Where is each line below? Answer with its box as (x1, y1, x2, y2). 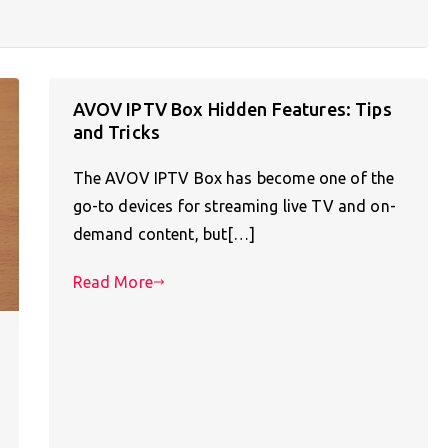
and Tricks (72, 121, 161, 142)
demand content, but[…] (72, 224, 255, 243)
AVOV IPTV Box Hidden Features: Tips (72, 98, 392, 119)
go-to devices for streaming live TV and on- (72, 196, 396, 215)
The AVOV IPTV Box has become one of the (72, 168, 395, 187)
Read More (72, 272, 153, 291)
